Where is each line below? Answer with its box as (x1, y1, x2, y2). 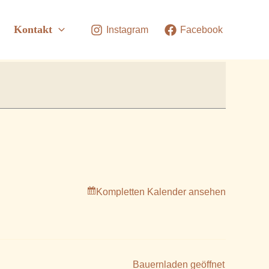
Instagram (106, 24, 148, 35)
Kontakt (14, 23, 53, 35)
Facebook (180, 24, 223, 35)
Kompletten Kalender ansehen (96, 187, 226, 197)
